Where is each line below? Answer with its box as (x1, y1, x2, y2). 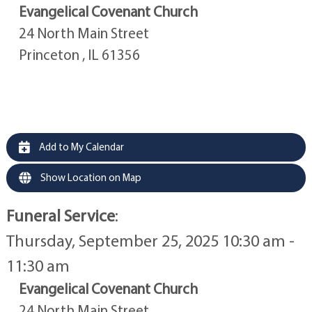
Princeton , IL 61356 (18, 45, 140, 63)
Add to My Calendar (36, 139, 124, 153)
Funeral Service (6, 204, 115, 226)
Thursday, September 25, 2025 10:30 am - (6, 229, 295, 251)
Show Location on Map (38, 170, 141, 184)
